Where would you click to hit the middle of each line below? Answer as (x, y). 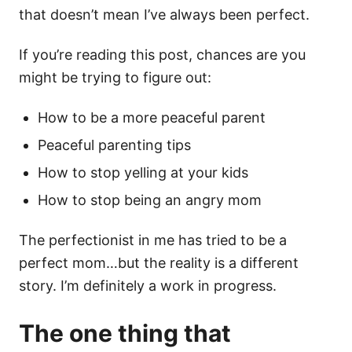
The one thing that (125, 334)
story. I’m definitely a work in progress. (148, 286)
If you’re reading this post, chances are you (162, 55)
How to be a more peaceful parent (152, 118)
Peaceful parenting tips (114, 145)
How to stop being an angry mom (150, 200)
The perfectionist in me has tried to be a (153, 240)
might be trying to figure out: (115, 78)
